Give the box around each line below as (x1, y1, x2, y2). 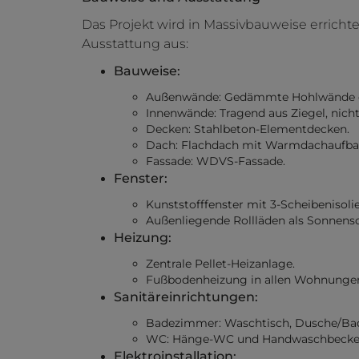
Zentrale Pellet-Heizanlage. (146, 256, 295, 272)
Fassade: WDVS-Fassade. (146, 154, 285, 169)
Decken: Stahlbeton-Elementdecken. (146, 122, 349, 137)
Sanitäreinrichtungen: (114, 289, 258, 305)
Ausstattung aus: (82, 36, 188, 52)
